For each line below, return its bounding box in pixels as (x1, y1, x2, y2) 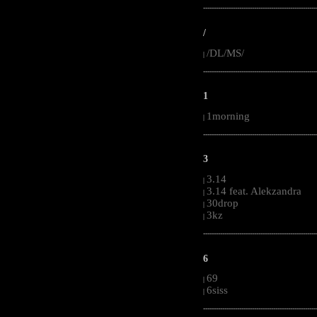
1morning (207, 110, 250, 122)
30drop (207, 197, 238, 209)
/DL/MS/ (207, 47, 244, 59)
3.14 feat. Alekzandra (207, 185, 301, 197)
